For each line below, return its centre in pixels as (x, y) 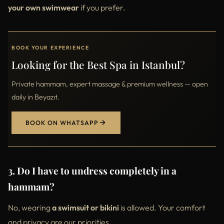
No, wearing (30, 207)
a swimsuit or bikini (85, 207)
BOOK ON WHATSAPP (62, 122)
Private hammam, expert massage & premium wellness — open (110, 84)
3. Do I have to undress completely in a (92, 170)
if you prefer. (102, 7)
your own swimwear (43, 7)
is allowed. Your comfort (162, 207)
